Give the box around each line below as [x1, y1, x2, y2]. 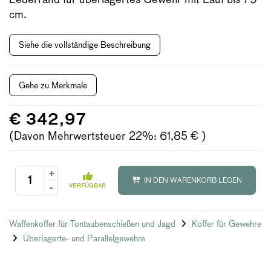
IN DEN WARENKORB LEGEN [142, 176, 242, 184]
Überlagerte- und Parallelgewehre [23, 233, 145, 243]
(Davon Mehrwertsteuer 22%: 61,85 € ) [9, 129, 206, 142]
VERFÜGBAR [69, 182, 106, 189]
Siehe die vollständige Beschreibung [19, 40, 151, 50]
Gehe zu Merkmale [19, 80, 87, 90]
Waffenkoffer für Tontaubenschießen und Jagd [9, 219, 178, 229]
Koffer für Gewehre [192, 219, 261, 229]
